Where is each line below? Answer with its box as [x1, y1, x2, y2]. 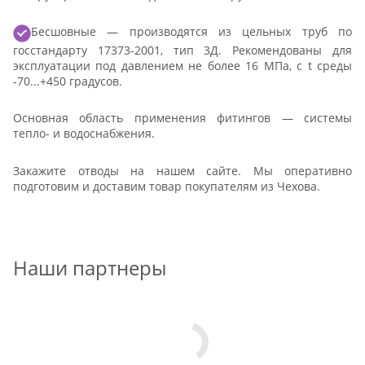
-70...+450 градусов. [13, 73, 122, 89]
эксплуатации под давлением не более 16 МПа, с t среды [13, 57, 352, 73]
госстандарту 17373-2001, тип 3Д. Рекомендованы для [13, 42, 352, 58]
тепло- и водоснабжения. [13, 125, 155, 142]
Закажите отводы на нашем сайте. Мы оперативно [13, 162, 352, 178]
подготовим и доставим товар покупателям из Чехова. [13, 178, 320, 194]
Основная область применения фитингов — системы [13, 110, 352, 126]
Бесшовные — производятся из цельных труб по [31, 24, 352, 40]
